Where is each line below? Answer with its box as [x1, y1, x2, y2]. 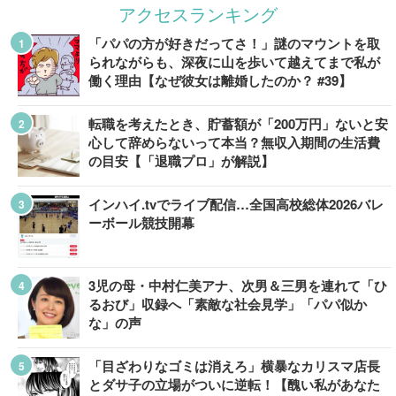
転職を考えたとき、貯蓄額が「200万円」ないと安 [88, 114, 388, 134]
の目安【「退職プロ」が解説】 [88, 151, 274, 171]
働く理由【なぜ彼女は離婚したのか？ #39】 [88, 71, 352, 91]
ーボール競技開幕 [88, 213, 194, 233]
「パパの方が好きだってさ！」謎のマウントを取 [88, 34, 380, 54]
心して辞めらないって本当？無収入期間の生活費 [88, 133, 380, 153]
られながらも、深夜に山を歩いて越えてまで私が [88, 52, 380, 72]
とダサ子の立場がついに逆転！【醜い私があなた [88, 374, 380, 394]
